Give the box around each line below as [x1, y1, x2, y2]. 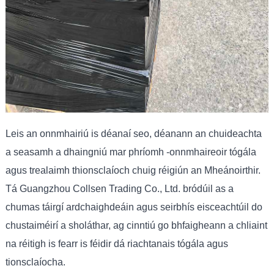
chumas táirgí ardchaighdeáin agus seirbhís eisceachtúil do [5, 201, 262, 212]
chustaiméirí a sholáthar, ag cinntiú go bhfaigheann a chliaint [5, 220, 267, 231]
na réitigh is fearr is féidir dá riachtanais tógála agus [5, 238, 228, 249]
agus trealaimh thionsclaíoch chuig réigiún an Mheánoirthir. [5, 165, 261, 176]
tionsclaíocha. [5, 256, 65, 267]
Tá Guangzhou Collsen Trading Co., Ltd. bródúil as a [5, 183, 234, 194]
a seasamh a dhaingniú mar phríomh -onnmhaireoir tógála [5, 146, 256, 157]
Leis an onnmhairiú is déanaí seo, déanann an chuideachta [5, 128, 262, 139]
